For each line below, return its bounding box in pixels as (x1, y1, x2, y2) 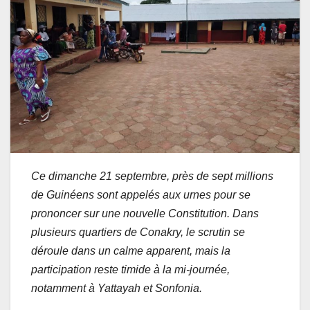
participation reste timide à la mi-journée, (31, 264, 230, 276)
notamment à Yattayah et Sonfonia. (31, 282, 202, 295)
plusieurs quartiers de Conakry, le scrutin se (31, 226, 245, 239)
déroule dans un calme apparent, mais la (31, 245, 230, 257)
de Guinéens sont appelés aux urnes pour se (31, 189, 250, 201)
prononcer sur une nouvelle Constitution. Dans (31, 208, 259, 220)
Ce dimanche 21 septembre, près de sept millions (31, 170, 273, 183)
